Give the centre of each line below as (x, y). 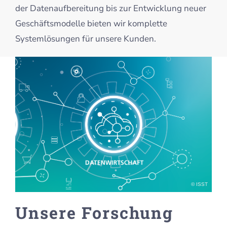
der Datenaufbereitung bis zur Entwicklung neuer (110, 9)
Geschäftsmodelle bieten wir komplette (91, 24)
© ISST (200, 184)
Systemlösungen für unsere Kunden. (85, 39)
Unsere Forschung (94, 213)
